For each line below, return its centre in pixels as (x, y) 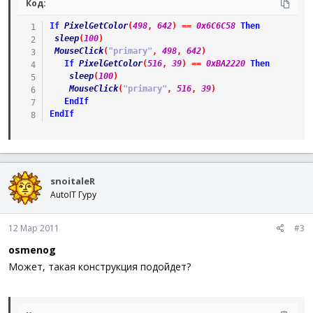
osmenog (32, 250)
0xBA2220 (225, 64)
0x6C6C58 (216, 26)
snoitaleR (73, 181)
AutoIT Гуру (73, 195)
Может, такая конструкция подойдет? (100, 267)
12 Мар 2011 (34, 228)
